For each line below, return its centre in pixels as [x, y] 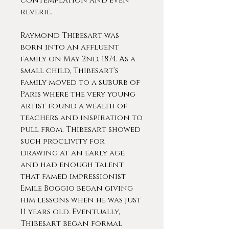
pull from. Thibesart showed [81, 130]
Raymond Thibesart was [70, 36]
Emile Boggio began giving [77, 188]
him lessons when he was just [81, 200]
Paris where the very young [78, 94]
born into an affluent [70, 47]
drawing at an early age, [73, 153]
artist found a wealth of [74, 106]
